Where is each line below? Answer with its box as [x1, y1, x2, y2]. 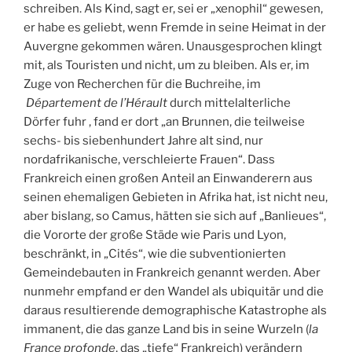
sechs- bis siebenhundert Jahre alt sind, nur [24, 133, 263, 148]
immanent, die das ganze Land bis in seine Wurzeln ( [24, 321, 309, 336]
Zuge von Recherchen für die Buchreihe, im [24, 76, 261, 91]
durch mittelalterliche [167, 95, 291, 110]
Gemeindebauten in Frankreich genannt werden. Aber [24, 265, 321, 280]
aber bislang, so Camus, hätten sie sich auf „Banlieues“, [24, 208, 326, 223]
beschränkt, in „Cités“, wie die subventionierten [24, 246, 286, 261]
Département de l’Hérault [26, 95, 167, 110]
